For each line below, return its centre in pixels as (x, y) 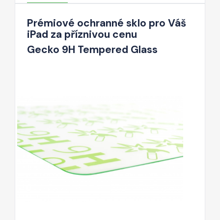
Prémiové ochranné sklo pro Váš (107, 23)
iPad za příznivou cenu (82, 34)
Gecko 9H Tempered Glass (92, 49)
